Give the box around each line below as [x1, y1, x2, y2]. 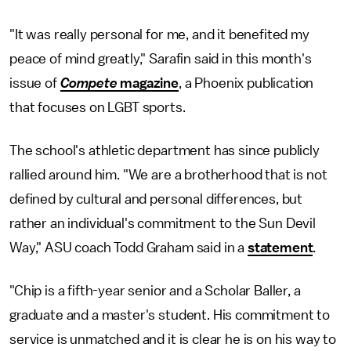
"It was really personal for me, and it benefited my [9, 27, 309, 42]
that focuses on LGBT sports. [9, 100, 186, 114]
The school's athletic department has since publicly [9, 143, 320, 157]
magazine [117, 76, 179, 90]
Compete [60, 76, 118, 90]
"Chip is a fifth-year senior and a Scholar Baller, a [9, 284, 301, 298]
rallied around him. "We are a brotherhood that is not [9, 168, 327, 182]
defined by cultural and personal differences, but [9, 192, 303, 206]
